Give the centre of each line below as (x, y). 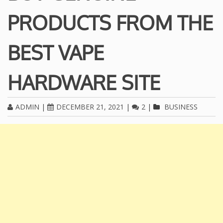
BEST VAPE (56, 53)
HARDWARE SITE (84, 82)
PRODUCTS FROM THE (110, 23)
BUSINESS (181, 107)
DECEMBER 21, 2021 (90, 107)
